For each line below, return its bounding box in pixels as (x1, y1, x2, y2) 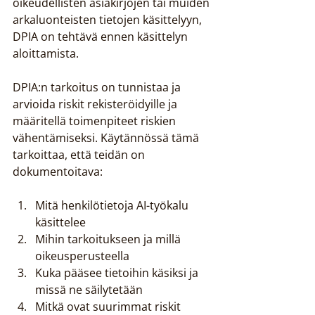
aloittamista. (13, 46, 79, 61)
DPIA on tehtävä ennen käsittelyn (13, 29, 191, 44)
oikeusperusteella (35, 248, 129, 264)
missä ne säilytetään (35, 282, 143, 297)
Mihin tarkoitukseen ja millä (35, 231, 184, 247)
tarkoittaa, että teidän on (13, 147, 148, 162)
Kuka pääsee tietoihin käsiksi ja (35, 265, 201, 281)
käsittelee (35, 214, 86, 230)
